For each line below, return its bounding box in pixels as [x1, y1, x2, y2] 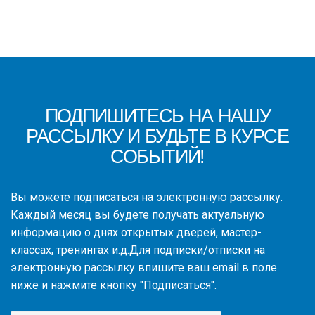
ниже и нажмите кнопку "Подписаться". [11, 278, 217, 292]
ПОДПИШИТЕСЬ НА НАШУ [44, 105, 271, 127]
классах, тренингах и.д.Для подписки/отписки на [11, 243, 265, 257]
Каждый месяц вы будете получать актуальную [11, 208, 264, 221]
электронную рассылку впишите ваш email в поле [11, 261, 277, 274]
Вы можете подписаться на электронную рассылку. [11, 191, 283, 204]
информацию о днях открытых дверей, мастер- [11, 226, 262, 239]
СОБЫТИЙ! [110, 146, 205, 167]
